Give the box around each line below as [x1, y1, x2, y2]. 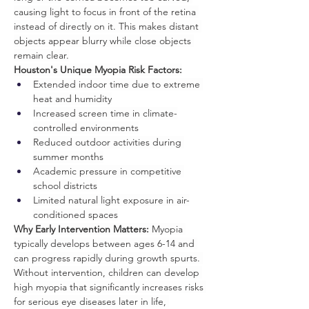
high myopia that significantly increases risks [14, 281, 206, 293]
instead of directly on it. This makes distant [14, 20, 201, 32]
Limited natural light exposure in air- [33, 194, 190, 206]
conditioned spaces [33, 208, 118, 221]
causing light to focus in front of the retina [14, 6, 199, 18]
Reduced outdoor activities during [33, 136, 184, 148]
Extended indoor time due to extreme [33, 78, 203, 90]
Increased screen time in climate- [33, 107, 177, 119]
